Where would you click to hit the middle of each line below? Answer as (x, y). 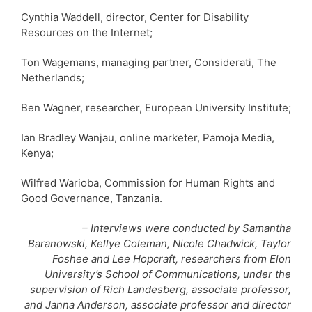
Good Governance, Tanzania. (92, 198)
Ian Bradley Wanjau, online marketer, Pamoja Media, (148, 137)
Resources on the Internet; (87, 32)
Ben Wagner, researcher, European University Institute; (156, 107)
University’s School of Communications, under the (168, 274)
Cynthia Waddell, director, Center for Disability (135, 17)
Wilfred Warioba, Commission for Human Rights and (148, 182)
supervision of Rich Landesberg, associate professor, (161, 289)
